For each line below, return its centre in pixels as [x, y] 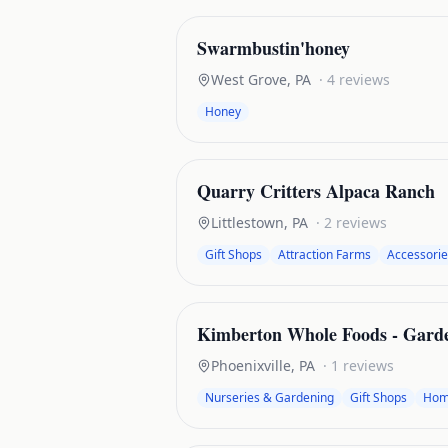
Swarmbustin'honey [273, 48]
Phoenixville [251, 365]
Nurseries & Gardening [269, 397]
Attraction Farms [324, 254]
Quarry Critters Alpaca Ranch [316, 191]
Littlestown [247, 222]
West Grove [249, 79]
